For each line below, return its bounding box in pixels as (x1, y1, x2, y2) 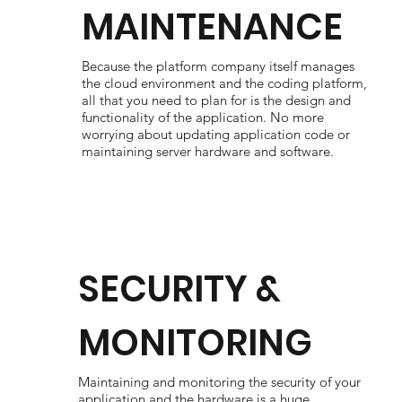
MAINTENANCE (82, 2, 344, 52)
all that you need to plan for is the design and (82, 92, 352, 109)
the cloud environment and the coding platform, (82, 74, 368, 92)
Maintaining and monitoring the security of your (77, 373, 361, 390)
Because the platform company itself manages (82, 57, 355, 74)
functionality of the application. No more (82, 109, 325, 126)
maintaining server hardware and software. (82, 143, 335, 160)
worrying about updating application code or (82, 126, 351, 143)
